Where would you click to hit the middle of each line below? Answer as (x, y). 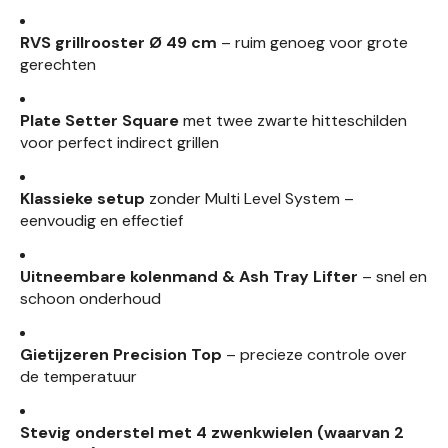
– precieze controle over (314, 354)
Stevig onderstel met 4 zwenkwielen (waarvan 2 (212, 432)
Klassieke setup (82, 198)
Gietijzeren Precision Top (121, 354)
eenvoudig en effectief (101, 220)
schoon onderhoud (90, 298)
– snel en (392, 276)
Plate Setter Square (99, 120)
